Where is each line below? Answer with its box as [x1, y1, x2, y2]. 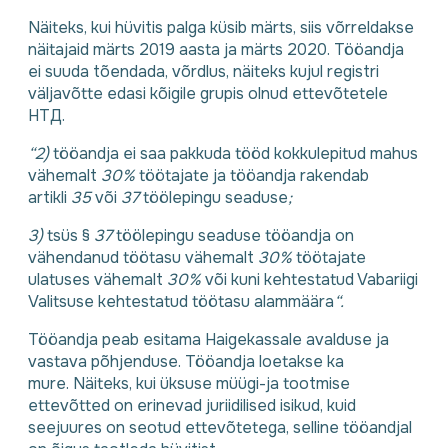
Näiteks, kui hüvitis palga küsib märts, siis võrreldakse [28, 17, 414, 39]
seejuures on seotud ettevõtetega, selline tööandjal [28, 417, 412, 439]
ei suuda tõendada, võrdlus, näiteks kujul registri [28, 61, 379, 83]
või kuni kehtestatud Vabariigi [205, 269, 418, 291]
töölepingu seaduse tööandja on [116, 225, 354, 247]
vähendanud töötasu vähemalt [28, 247, 258, 269]
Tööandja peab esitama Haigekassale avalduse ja [28, 329, 389, 351]
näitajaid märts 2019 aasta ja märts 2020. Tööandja [28, 39, 404, 61]
